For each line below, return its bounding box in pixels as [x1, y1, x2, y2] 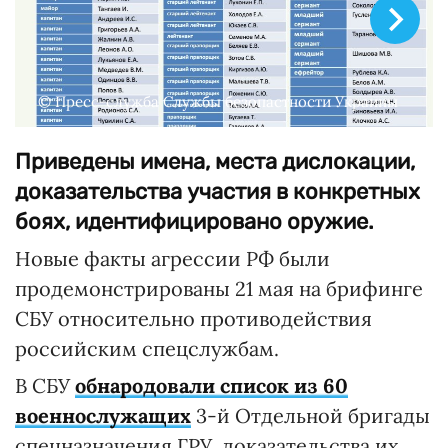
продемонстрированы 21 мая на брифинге [15, 276, 423, 302]
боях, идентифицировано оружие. [15, 208, 374, 236]
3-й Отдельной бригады [196, 403, 430, 429]
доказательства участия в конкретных [15, 178, 420, 206]
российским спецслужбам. [15, 336, 279, 362]
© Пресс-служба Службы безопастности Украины [38, 92, 398, 112]
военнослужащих [15, 403, 191, 429]
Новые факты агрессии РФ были [15, 246, 330, 272]
